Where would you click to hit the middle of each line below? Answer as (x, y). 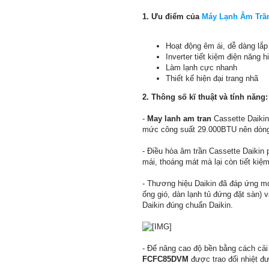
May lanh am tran (179, 119)
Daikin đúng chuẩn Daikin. (188, 205)
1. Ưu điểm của (172, 17)
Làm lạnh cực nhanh (201, 68)
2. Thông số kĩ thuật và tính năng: (205, 97)
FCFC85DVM (165, 259)
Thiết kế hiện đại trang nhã (212, 79)
